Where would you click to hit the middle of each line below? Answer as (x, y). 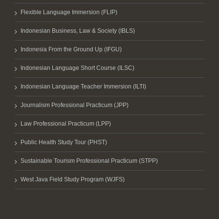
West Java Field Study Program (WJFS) (73, 179)
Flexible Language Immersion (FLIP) (69, 12)
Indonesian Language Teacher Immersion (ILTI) (83, 87)
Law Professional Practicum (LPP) (66, 124)
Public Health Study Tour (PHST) (64, 142)
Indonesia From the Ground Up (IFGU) (71, 49)
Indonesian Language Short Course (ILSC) (77, 68)
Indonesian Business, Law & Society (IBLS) (78, 31)
